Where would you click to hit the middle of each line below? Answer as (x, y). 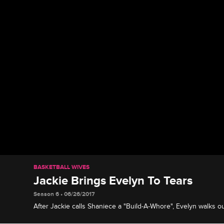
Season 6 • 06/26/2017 (64, 194)
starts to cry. (52, 216)
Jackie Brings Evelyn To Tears (113, 180)
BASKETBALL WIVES (62, 167)
